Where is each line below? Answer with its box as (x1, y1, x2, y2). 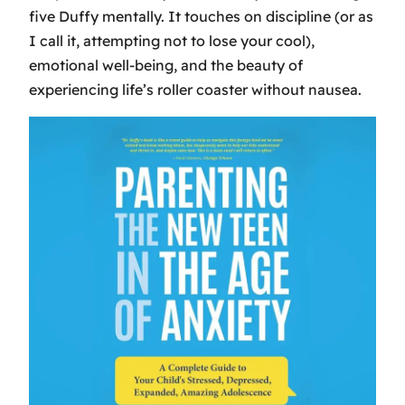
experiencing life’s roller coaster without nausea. (29, 80, 362, 99)
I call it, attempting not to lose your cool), (29, 31, 315, 50)
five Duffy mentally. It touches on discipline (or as (29, 6, 373, 25)
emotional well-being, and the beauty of (29, 55, 303, 74)
